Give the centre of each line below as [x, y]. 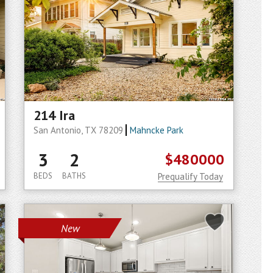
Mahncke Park [156, 130]
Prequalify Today [190, 176]
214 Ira [54, 115]
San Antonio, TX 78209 [80, 130]
